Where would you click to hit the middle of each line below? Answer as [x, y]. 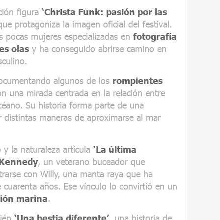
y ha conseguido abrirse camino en [98, 48]
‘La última [115, 149]
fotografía [155, 36]
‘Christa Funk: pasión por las [104, 12]
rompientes [137, 80]
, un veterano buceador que [91, 161]
